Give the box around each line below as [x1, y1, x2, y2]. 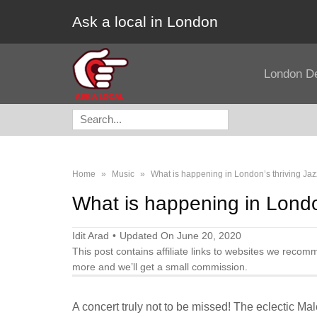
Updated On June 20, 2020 [120, 230, 241, 241]
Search [71, 117, 113, 130]
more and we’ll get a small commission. [72, 261, 248, 272]
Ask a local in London [72, 13, 218, 30]
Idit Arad [72, 230, 109, 241]
